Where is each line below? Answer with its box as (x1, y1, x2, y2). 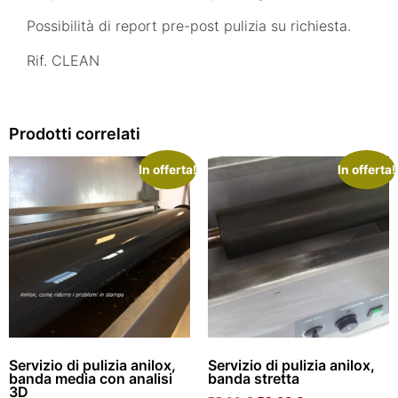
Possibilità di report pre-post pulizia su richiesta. (27, 17, 351, 36)
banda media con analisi (9, 369, 172, 387)
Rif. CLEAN (27, 51, 99, 69)
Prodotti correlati (9, 123, 140, 143)
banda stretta (208, 369, 299, 387)
